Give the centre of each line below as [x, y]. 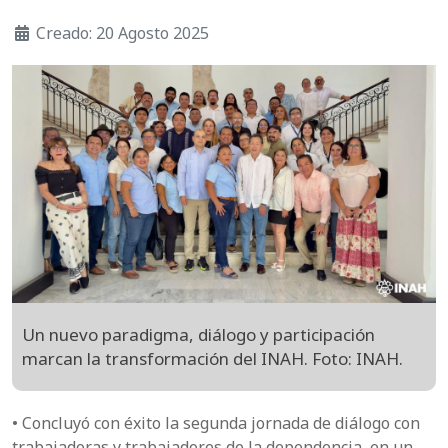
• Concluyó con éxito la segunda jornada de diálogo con [216, 423]
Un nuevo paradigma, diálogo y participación [198, 335]
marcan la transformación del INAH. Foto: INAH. [212, 359]
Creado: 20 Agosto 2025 [122, 33]
